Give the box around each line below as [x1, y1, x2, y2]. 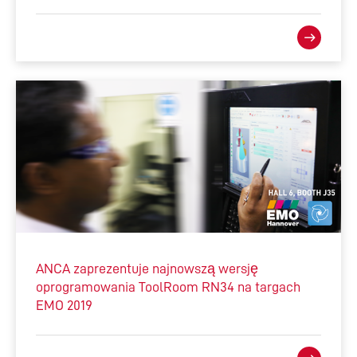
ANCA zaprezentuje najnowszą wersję [36, 261, 258, 277]
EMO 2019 [36, 298, 92, 313]
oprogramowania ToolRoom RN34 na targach [36, 280, 300, 295]
